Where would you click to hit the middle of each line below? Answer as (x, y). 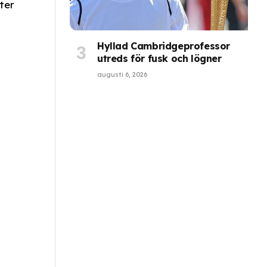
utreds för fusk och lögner (159, 59)
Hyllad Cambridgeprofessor (164, 46)
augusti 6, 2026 (122, 75)
